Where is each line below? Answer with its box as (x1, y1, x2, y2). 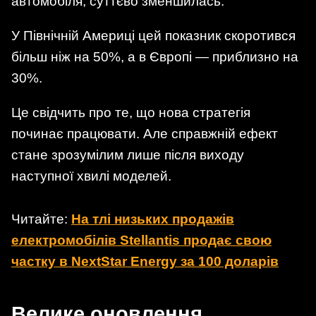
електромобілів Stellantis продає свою (11, 233, 272, 248)
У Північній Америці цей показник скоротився (11, 28, 296, 43)
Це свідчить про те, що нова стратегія (11, 105, 250, 121)
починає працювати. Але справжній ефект (11, 126, 278, 142)
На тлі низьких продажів (71, 212, 234, 227)
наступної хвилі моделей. (11, 169, 171, 184)
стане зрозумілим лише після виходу (11, 147, 244, 163)
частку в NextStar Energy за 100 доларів (11, 254, 279, 269)
